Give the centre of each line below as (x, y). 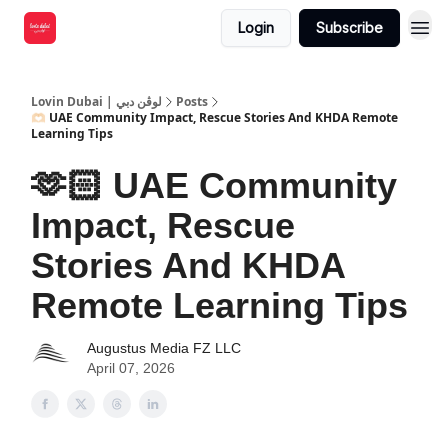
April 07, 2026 (131, 368)
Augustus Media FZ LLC (164, 348)
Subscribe (349, 27)
